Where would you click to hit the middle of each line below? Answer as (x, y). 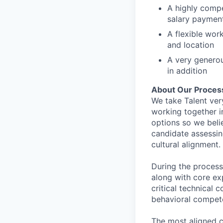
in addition (187, 70)
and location (191, 45)
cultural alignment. (186, 144)
